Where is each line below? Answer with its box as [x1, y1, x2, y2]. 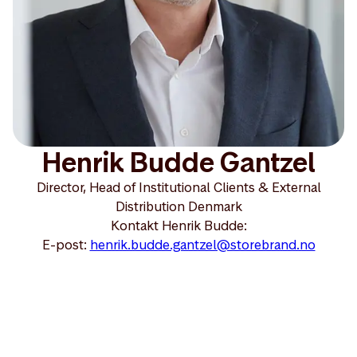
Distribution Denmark [115, 198, 242, 215]
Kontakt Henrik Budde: [110, 217, 247, 234]
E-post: [41, 236, 90, 253]
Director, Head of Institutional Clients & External [36, 178, 321, 196]
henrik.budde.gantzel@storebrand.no [89, 236, 316, 253]
